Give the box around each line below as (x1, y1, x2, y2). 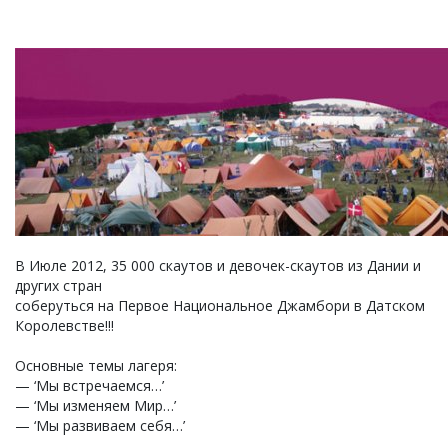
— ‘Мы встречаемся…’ (15, 376, 164, 395)
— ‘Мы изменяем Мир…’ (15, 396, 176, 415)
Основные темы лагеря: (15, 356, 177, 375)
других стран (15, 276, 102, 295)
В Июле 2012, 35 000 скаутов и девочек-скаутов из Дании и (15, 256, 421, 275)
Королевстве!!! (15, 316, 114, 335)
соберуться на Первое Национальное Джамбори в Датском (15, 296, 425, 315)
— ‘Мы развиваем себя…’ (15, 416, 185, 435)
